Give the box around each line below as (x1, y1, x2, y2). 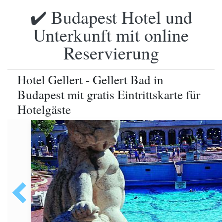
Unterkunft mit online (33, 23, 189, 47)
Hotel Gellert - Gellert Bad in (17, 71, 164, 88)
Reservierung (63, 41, 159, 64)
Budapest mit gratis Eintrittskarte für (17, 86, 200, 103)
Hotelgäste (17, 101, 71, 117)
